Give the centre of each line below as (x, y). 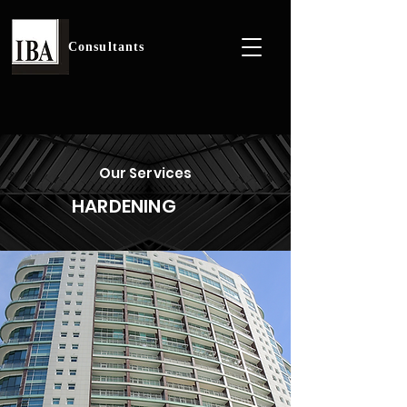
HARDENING (124, 206)
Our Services (145, 173)
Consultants (107, 47)
